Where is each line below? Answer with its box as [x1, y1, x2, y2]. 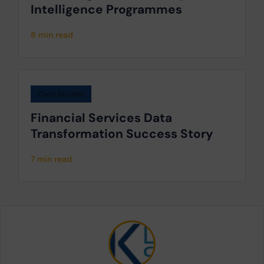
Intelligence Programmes [31, 1, 182, 18]
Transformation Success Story [31, 126, 213, 142]
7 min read [31, 154, 72, 165]
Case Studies [38, 89, 84, 100]
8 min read [31, 29, 73, 41]
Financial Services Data [31, 110, 172, 126]
